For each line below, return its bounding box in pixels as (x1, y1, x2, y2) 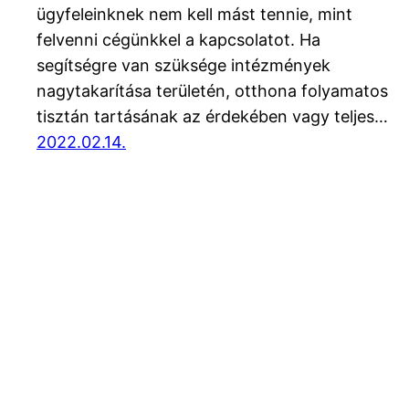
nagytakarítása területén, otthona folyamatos (37, 81, 388, 101)
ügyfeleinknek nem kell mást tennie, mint (37, 5, 352, 25)
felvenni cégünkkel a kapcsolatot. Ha (37, 30, 320, 50)
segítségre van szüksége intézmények (37, 56, 330, 76)
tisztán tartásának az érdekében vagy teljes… (37, 107, 388, 127)
